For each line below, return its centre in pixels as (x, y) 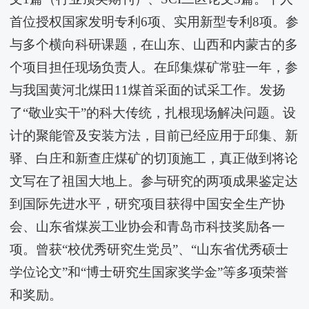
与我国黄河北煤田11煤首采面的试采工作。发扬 (148, 90)
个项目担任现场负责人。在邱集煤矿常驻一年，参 (154, 67)
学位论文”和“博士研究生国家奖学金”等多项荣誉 (149, 272)
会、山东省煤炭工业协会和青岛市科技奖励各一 (148, 227)
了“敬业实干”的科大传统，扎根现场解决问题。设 (153, 113)
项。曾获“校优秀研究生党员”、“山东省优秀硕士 (149, 249)
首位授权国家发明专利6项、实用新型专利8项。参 (154, 22)
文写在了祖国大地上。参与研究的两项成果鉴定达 (154, 181)
